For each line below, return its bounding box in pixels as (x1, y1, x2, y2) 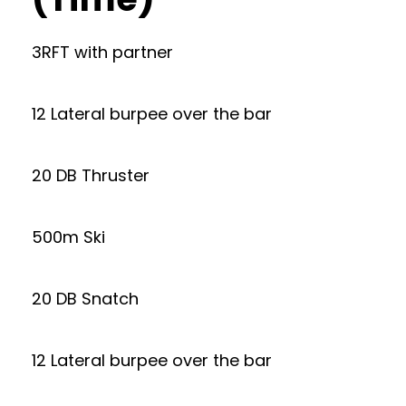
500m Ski (32, 226, 105, 248)
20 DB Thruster (32, 164, 150, 187)
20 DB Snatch (32, 287, 139, 310)
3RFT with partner (32, 41, 173, 63)
